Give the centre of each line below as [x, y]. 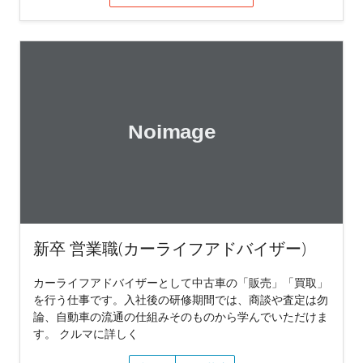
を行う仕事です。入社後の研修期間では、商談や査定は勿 [181, 299]
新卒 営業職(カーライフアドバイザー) [170, 248]
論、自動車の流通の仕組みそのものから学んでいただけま [181, 316]
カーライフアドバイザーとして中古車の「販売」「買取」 [181, 282]
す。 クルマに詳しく [86, 333]
